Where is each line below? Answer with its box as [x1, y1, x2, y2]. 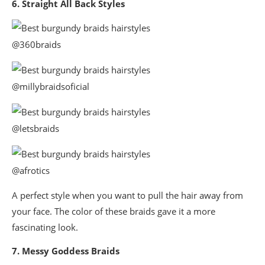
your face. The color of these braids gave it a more [12, 205, 215, 218]
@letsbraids [12, 122, 59, 135]
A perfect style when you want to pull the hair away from [12, 189, 243, 202]
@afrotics [12, 164, 50, 177]
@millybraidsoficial [12, 80, 89, 93]
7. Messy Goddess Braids [12, 245, 119, 257]
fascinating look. [12, 221, 78, 234]
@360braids [12, 38, 61, 51]
